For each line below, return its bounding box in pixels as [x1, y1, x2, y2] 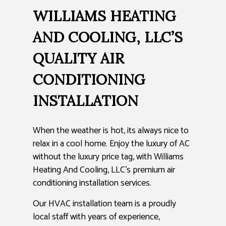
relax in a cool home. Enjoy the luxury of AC [33, 136, 190, 152]
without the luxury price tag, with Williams [33, 149, 184, 165]
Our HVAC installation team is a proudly [33, 196, 176, 212]
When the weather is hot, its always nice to [33, 123, 189, 139]
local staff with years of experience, [33, 209, 160, 225]
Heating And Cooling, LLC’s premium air [33, 162, 175, 178]
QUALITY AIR [33, 49, 124, 68]
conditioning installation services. [33, 176, 151, 191]
